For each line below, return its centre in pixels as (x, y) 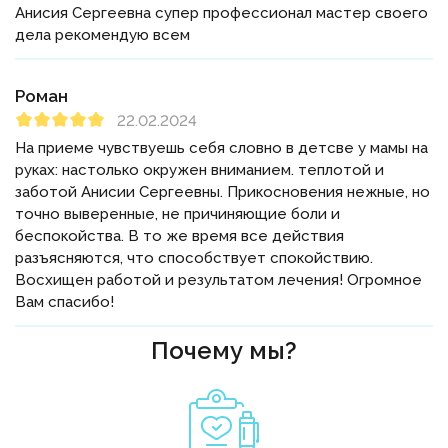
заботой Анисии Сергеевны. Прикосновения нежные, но (222, 192)
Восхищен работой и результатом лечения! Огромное (218, 280)
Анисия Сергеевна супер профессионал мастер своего (221, 13)
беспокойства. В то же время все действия (179, 236)
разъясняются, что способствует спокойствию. (194, 258)
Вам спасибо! (64, 302)
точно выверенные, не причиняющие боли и (177, 214)
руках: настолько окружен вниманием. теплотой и (199, 170)
